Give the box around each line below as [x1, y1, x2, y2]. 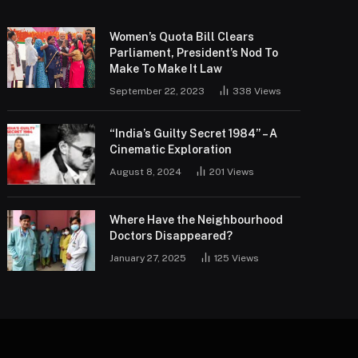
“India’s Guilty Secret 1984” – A [109, 127, 278, 141]
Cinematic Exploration [109, 143, 233, 157]
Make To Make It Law [109, 62, 223, 76]
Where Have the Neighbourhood [109, 213, 284, 227]
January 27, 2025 [109, 253, 187, 265]
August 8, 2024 [109, 166, 182, 178]
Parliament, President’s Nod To [109, 46, 279, 60]
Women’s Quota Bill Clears [109, 30, 255, 44]
